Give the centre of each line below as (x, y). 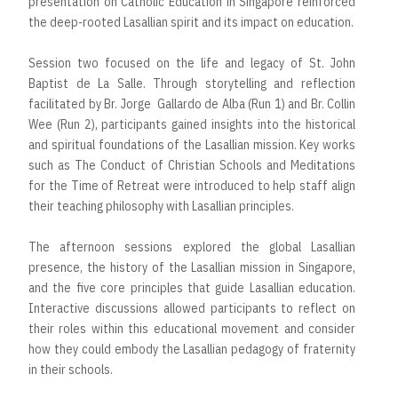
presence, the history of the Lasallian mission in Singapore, (192, 267)
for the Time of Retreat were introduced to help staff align (192, 185)
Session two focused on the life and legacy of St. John (192, 63)
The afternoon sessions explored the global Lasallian (192, 247)
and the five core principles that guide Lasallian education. (192, 287)
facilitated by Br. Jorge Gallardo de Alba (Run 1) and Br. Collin (192, 103)
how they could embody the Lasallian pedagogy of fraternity (192, 349)
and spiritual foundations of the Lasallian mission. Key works (192, 144)
